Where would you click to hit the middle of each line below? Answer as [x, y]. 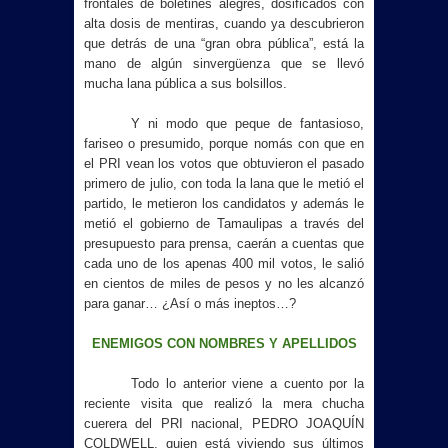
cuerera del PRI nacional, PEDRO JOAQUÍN [224, 423]
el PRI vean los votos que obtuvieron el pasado [224, 163]
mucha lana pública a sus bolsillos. [185, 83]
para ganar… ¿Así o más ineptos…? [190, 303]
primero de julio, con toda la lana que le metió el [224, 183]
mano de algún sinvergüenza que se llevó [224, 63]
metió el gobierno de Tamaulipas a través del [224, 223]
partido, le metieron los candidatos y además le [224, 203]
